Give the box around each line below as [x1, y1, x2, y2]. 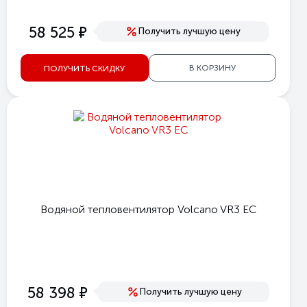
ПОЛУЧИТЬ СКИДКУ [44, 63, 125, 73]
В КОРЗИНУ [188, 63, 236, 73]
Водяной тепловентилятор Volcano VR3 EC [40, 203, 256, 216]
